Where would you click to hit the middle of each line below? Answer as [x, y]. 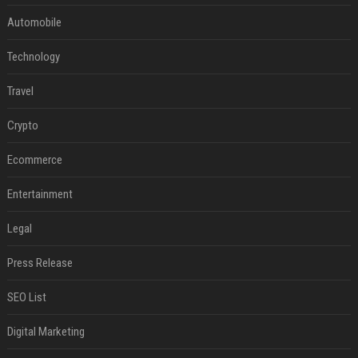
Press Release [40, 263]
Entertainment [40, 194]
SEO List [26, 297]
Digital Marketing [46, 331]
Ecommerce [34, 159]
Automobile [34, 22]
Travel [20, 91]
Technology [33, 56]
